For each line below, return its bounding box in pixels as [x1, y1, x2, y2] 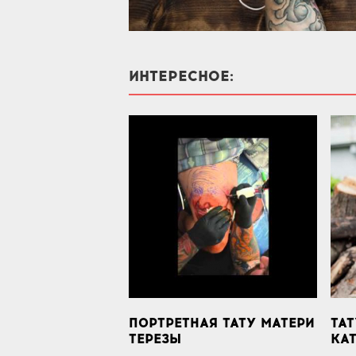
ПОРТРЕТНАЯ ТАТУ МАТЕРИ [129, 315, 315, 331]
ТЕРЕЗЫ [129, 331, 181, 347]
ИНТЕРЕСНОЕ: [129, 68, 234, 86]
